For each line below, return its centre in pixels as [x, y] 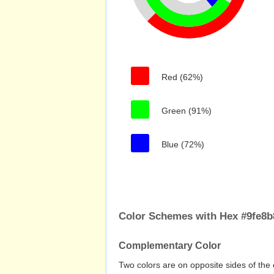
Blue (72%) [183, 144]
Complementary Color [170, 246]
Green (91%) [187, 111]
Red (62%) [182, 77]
